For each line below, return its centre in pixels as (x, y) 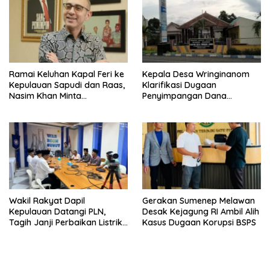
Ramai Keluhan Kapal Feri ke (67, 74)
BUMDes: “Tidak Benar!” (190, 107)
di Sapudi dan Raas (48, 234)
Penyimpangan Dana (184, 96)
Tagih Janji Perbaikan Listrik (66, 223)
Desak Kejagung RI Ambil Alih (201, 212)
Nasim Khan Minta (45, 96)
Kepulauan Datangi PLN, (57, 212)
